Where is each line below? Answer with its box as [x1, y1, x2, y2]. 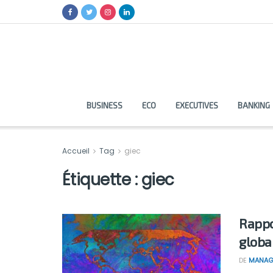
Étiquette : [62, 169, 141, 191]
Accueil [62, 146, 91, 156]
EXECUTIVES [175, 101, 218, 110]
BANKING [237, 101, 270, 110]
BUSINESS [86, 101, 122, 110]
